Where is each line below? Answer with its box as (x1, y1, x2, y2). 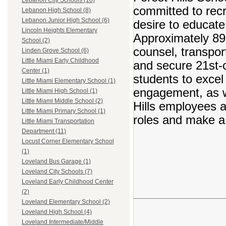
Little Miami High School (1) (22, 87, 97, 95)
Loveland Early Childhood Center (22, 178, 114, 186)
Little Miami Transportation (22, 118, 94, 125)
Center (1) (22, 67, 49, 75)
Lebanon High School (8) (22, 7, 91, 14)
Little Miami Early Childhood (22, 57, 99, 65)
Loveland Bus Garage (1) (22, 158, 91, 165)
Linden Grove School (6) (22, 47, 89, 54)
